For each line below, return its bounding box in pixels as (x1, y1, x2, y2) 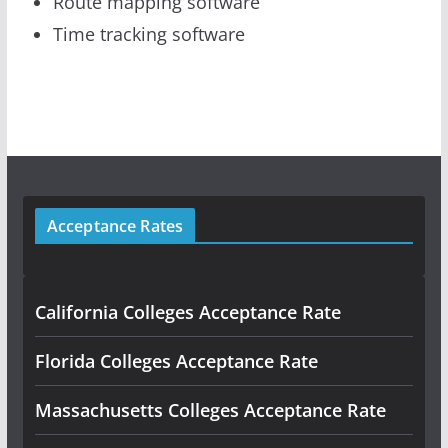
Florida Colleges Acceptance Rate (34, 348, 318, 373)
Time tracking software (52, 21, 245, 46)
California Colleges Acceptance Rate (34, 299, 341, 324)
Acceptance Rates (46, 214, 184, 237)
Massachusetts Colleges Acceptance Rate (34, 397, 386, 422)
